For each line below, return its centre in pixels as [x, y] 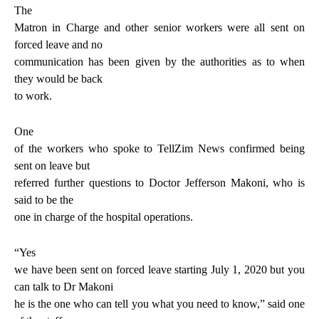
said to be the [44, 199]
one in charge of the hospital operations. [104, 216]
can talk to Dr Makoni [64, 286]
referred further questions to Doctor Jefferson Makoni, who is [159, 182]
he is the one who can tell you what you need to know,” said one [159, 303]
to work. [33, 95]
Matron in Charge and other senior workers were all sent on [159, 27]
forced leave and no [58, 44]
